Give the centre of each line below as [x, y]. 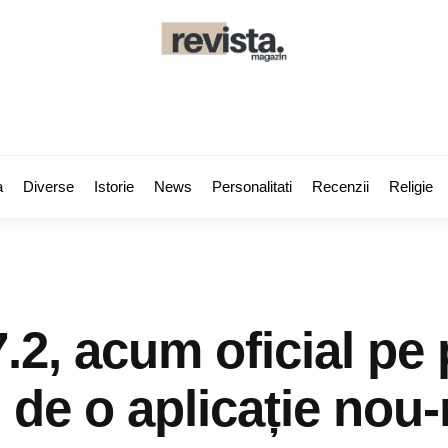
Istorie [114, 186]
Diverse [48, 186]
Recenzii [340, 186]
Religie [411, 186]
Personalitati [252, 186]
